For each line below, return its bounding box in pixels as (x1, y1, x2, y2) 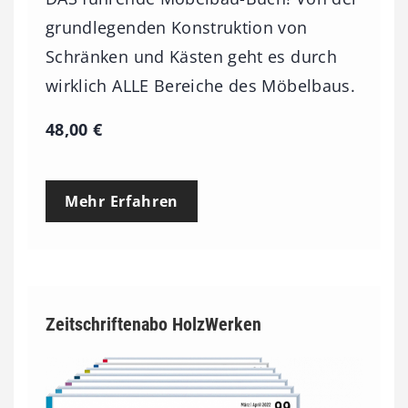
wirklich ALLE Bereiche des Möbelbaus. (46, 74, 355, 97)
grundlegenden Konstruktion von (46, 15, 308, 38)
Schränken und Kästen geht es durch (46, 45, 337, 67)
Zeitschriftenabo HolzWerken (46, 312, 261, 335)
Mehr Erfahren (65, 190, 179, 211)
